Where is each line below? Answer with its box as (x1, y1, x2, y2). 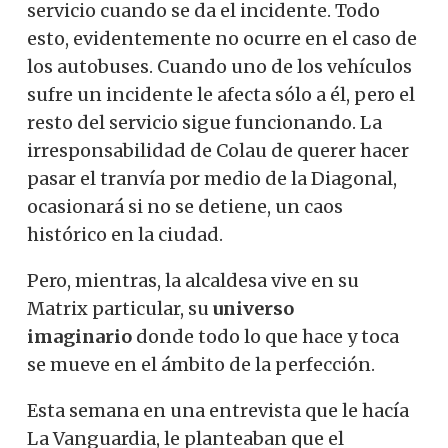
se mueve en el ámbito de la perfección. (27, 352, 375, 376)
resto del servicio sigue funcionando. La (27, 110, 382, 134)
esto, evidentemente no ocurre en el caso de (27, 26, 417, 50)
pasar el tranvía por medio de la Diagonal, (27, 166, 397, 190)
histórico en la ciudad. (27, 222, 223, 246)
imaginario (27, 324, 132, 348)
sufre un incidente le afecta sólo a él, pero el (27, 82, 415, 106)
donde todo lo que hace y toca (132, 324, 399, 348)
